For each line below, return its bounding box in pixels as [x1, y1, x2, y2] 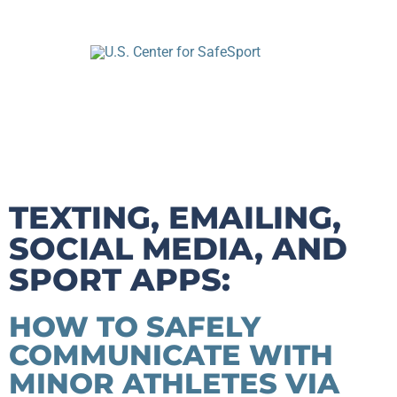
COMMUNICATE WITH [9, 337, 333, 372]
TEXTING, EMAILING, [9, 198, 341, 237]
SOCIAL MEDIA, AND [9, 229, 347, 268]
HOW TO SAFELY [9, 308, 261, 344]
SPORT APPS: [9, 260, 230, 299]
